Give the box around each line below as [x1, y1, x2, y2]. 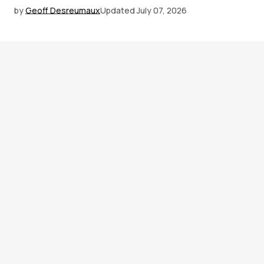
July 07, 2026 [137, 5, 187, 16]
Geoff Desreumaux [25, 5, 100, 16]
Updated [100, 5, 135, 16]
